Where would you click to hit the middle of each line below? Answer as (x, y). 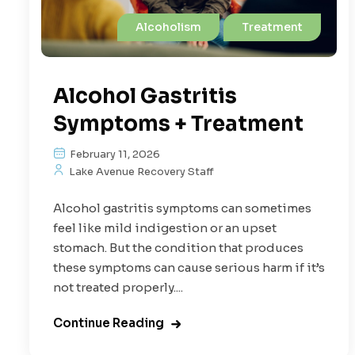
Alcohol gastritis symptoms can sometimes (182, 208)
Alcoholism (169, 27)
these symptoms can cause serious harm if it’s (189, 268)
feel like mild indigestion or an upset (165, 228)
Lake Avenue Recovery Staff (140, 172)
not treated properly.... (118, 288)
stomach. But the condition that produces (178, 248)
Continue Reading (109, 323)
